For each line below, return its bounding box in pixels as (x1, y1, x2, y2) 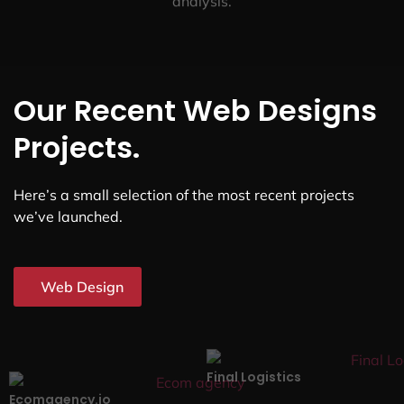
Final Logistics (207, 367, 301, 386)
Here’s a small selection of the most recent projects (14, 186, 354, 205)
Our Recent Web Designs (14, 90, 377, 132)
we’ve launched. (14, 207, 123, 226)
